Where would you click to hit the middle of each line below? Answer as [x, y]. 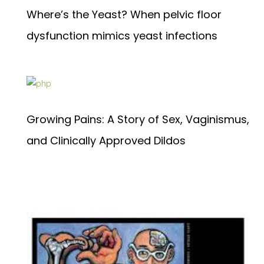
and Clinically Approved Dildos [106, 141]
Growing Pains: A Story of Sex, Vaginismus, [138, 120]
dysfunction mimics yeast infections [122, 35]
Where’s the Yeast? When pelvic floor [124, 14]
